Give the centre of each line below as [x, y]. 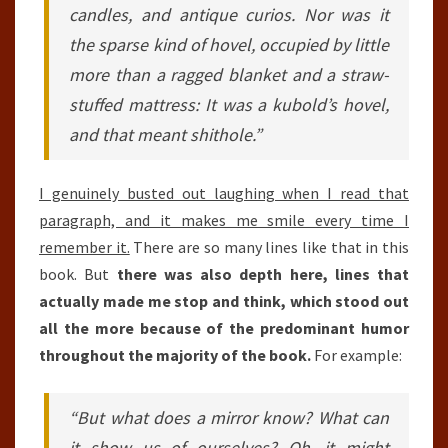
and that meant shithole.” [166, 134]
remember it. [84, 247]
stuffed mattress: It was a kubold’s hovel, [229, 104]
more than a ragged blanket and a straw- [229, 74]
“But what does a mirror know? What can [229, 417]
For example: [356, 355]
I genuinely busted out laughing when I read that [224, 193]
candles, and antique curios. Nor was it [229, 14]
